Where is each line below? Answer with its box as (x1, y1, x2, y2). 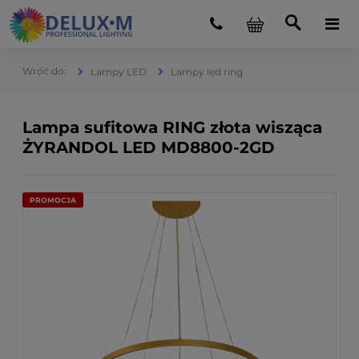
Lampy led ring (171, 66, 243, 78)
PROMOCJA (30, 196, 76, 205)
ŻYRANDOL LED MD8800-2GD (22, 138, 275, 157)
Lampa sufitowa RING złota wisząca (22, 118, 322, 137)
